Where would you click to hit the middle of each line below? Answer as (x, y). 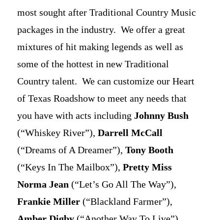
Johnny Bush (161, 116)
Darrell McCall (130, 133)
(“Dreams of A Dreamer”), (71, 150)
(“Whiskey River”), (57, 133)
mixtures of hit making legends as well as (100, 47)
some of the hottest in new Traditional (93, 64)
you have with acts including (76, 116)
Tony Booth (149, 150)
